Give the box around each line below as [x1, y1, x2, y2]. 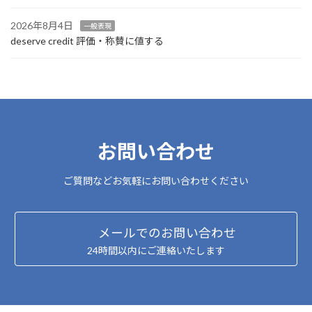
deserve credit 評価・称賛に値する [10, 35, 164, 47]
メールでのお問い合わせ [97, 225, 236, 240]
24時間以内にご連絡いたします [87, 244, 225, 256]
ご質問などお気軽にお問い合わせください [63, 174, 249, 187]
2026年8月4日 [10, 19, 73, 32]
